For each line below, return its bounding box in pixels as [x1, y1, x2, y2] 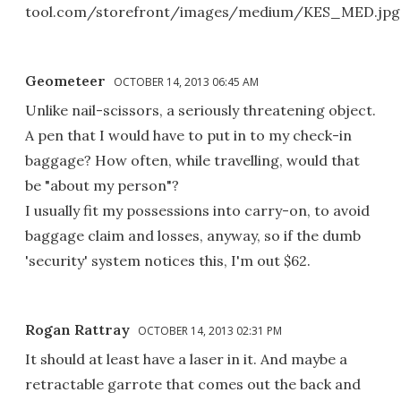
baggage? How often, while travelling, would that [25, 151, 360, 170]
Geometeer [25, 72, 106, 90]
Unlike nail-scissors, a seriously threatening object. [25, 101, 376, 120]
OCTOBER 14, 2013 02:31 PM [138, 323, 282, 339]
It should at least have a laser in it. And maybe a [25, 350, 347, 369]
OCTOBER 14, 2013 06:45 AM [114, 74, 259, 90]
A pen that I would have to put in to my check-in [25, 126, 352, 145]
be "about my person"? [25, 176, 179, 195]
